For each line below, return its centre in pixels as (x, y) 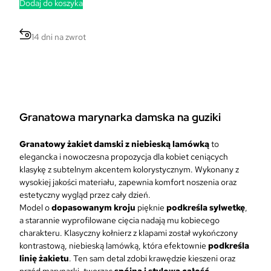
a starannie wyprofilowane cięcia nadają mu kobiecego (119, 220)
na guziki (198, 117)
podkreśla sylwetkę (206, 207)
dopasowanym (82, 207)
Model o (35, 207)
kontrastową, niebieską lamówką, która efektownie (114, 245)
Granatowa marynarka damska (97, 117)
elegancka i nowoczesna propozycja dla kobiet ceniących (124, 156)
